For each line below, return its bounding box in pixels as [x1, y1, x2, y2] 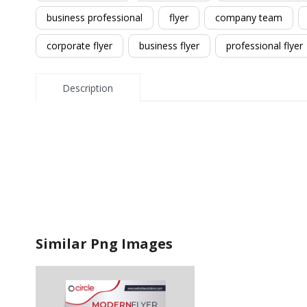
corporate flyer [47, 39, 112, 52]
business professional [47, 11, 143, 24]
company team [215, 11, 282, 24]
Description [62, 81, 114, 95]
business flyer [139, 39, 199, 52]
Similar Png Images [36, 234, 173, 254]
